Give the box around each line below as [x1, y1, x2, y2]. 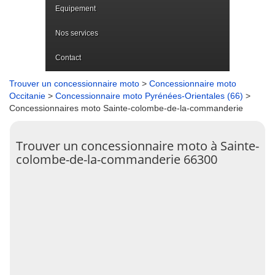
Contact [55, 53, 81, 62]
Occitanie [9, 91, 45, 101]
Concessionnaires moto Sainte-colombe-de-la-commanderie [9, 103, 243, 113]
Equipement [55, 4, 96, 13]
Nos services [55, 29, 98, 37]
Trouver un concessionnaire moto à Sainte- [16, 137, 259, 154]
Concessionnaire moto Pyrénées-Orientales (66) [55, 91, 243, 101]
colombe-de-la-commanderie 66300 [16, 151, 217, 168]
